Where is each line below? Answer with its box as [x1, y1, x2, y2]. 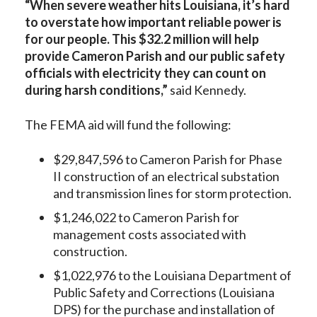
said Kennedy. [170, 82, 246, 98]
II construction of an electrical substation [53, 168, 279, 184]
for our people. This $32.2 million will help [25, 31, 259, 47]
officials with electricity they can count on [25, 65, 266, 81]
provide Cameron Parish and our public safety [25, 48, 285, 64]
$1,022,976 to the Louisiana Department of [53, 267, 292, 283]
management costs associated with [53, 226, 246, 242]
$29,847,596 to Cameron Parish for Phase [53, 151, 282, 167]
